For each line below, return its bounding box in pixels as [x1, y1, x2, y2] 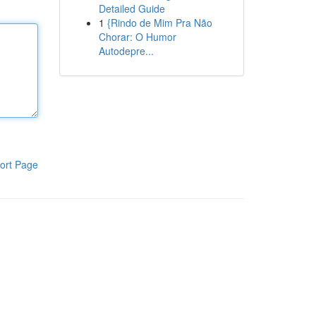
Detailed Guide [98, 1, 165, 16]
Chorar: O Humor [98, 30, 176, 44]
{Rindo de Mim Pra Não [107, 16, 212, 30]
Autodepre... [98, 44, 154, 58]
